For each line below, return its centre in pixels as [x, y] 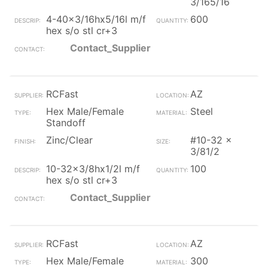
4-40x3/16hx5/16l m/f [96, 19]
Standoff [66, 123]
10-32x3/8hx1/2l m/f [93, 169]
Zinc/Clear [69, 140]
